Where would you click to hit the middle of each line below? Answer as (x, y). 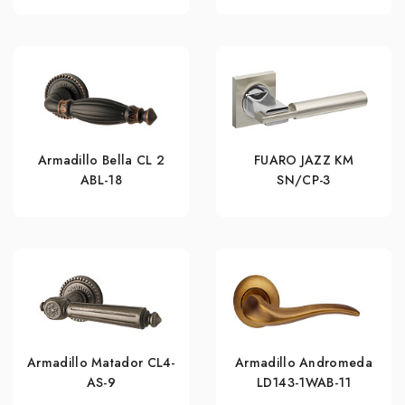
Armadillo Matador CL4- (101, 362)
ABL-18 (101, 179)
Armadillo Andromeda (304, 362)
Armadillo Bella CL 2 (101, 160)
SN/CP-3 (304, 179)
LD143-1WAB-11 (304, 382)
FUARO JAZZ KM (304, 160)
